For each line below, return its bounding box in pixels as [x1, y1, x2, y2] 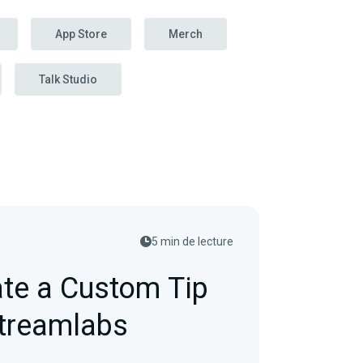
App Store [55, 28, 107, 41]
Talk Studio [39, 73, 97, 86]
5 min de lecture [152, 235, 233, 248]
